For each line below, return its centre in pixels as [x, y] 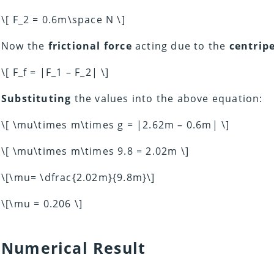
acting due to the [180, 46]
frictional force [90, 46]
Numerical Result [74, 248]
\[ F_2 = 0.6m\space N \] [63, 20]
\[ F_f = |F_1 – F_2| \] [55, 72]
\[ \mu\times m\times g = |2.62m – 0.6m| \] [116, 125]
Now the [25, 46]
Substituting [36, 99]
